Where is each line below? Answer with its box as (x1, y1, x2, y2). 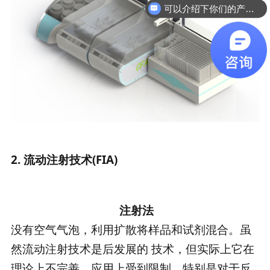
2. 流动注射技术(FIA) (10, 152, 118, 168)
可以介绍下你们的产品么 (245, 3, 254, 14)
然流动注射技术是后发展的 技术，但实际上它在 (10, 241, 254, 257)
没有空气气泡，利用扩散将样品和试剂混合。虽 (10, 222, 251, 238)
